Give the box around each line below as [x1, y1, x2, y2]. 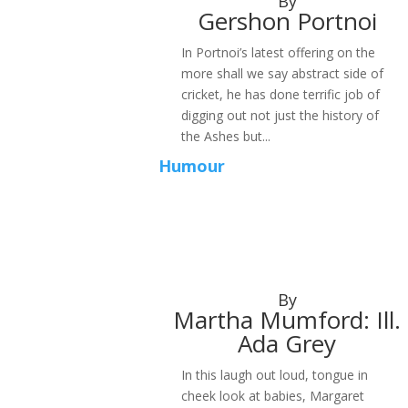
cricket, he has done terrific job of [181, 85, 381, 103]
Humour [158, 155, 226, 178]
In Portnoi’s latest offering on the [181, 43, 376, 61]
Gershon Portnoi [197, 4, 377, 37]
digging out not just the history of [181, 106, 380, 124]
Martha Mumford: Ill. [173, 302, 402, 336]
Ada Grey [238, 326, 337, 360]
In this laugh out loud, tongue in [181, 365, 369, 383]
